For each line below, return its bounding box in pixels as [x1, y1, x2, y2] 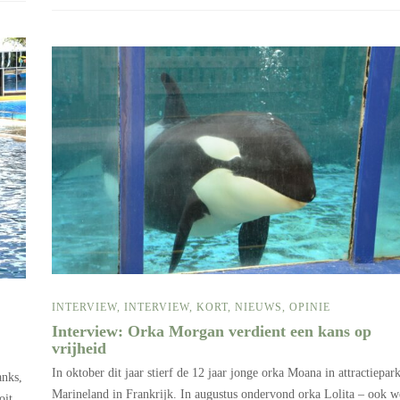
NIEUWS [235, 301, 282, 314]
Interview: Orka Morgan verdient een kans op [52, 322, 371, 341]
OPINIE [289, 301, 330, 314]
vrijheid [52, 339, 111, 358]
